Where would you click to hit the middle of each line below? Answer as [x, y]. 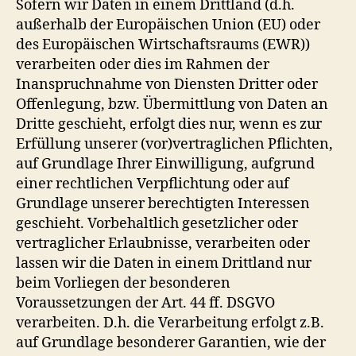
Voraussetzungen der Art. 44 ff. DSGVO [145, 303]
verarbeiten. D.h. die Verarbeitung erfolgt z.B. [170, 323]
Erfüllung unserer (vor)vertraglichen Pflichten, [174, 144]
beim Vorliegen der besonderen [123, 283]
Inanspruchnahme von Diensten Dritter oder [167, 84]
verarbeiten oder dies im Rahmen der [143, 64]
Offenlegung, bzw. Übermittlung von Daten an [172, 104]
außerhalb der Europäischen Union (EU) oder [168, 25]
